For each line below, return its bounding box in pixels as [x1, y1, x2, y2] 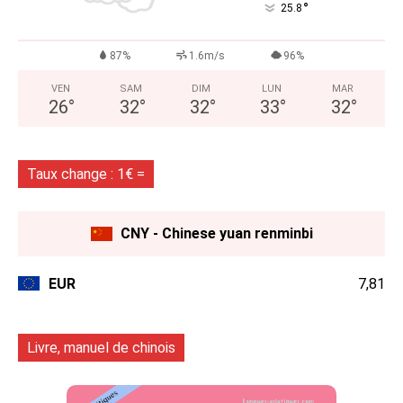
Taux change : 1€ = [27, 166, 145, 184]
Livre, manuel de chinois [27, 339, 175, 357]
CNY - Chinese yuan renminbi [120, 225, 313, 243]
